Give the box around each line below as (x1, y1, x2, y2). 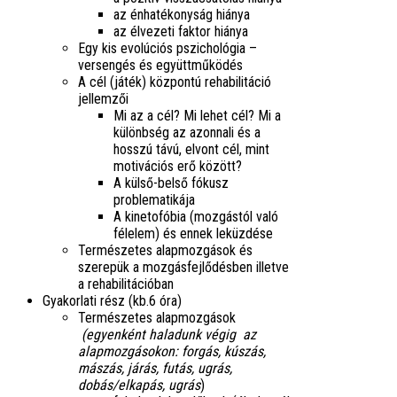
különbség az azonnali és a (113, 124, 261, 142)
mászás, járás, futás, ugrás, (78, 360, 232, 378)
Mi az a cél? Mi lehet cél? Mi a (113, 107, 281, 125)
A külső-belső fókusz (113, 175, 229, 192)
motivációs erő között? (113, 158, 242, 175)
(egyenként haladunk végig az (82, 326, 256, 344)
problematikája (113, 191, 195, 209)
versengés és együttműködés (78, 57, 243, 74)
